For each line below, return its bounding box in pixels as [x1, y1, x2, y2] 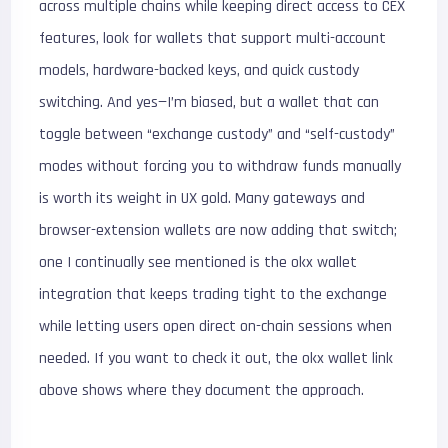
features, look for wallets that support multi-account [39, 27, 387, 49]
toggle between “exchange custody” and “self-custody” [39, 123, 396, 145]
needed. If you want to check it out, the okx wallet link [39, 347, 394, 369]
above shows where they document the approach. [39, 379, 365, 401]
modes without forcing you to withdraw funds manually [39, 155, 402, 177]
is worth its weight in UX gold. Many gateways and [39, 187, 366, 209]
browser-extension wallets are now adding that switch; [39, 219, 398, 241]
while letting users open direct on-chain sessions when [39, 315, 393, 337]
